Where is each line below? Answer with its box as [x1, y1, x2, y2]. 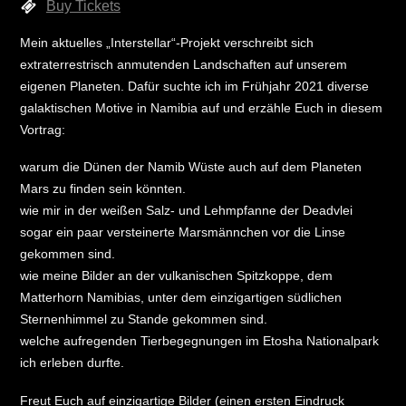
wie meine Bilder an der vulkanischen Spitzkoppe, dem [20, 268, 333, 284]
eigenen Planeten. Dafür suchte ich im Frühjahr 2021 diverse [20, 79, 370, 94]
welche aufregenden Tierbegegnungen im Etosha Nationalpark [20, 333, 380, 349]
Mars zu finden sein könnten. [20, 181, 187, 197]
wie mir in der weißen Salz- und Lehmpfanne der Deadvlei [20, 203, 353, 218]
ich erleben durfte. [20, 355, 125, 371]
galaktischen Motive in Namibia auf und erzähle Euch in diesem [20, 101, 383, 116]
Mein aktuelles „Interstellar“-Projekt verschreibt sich [20, 35, 314, 51]
